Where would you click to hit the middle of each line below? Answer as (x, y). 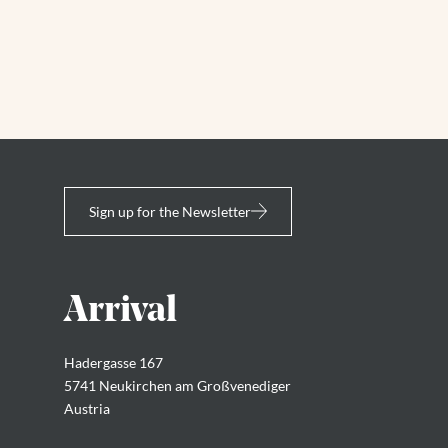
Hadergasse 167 (113, 362)
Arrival (120, 311)
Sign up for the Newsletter (170, 211)
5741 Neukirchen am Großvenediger (177, 385)
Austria (87, 408)
